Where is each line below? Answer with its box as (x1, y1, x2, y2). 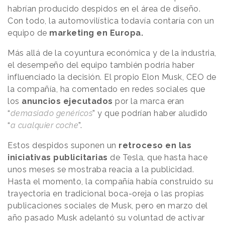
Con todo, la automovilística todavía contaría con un (8, 16, 214, 26)
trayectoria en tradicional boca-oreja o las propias (8, 188, 204, 198)
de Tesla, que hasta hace (107, 152, 207, 162)
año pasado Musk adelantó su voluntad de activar (8, 212, 205, 222)
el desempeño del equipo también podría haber (8, 60, 194, 70)
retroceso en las (119, 140, 191, 150)
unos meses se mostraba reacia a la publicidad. (8, 164, 194, 174)
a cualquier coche (10, 120, 78, 130)
